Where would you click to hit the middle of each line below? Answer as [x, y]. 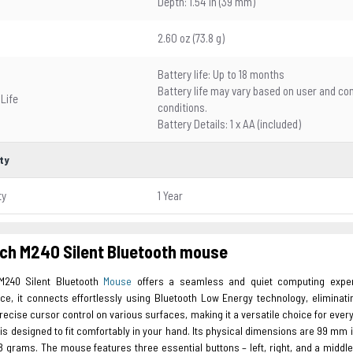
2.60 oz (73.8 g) [191, 38]
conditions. [182, 107]
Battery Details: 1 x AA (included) [229, 124]
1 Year [170, 195]
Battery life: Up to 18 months [221, 74]
